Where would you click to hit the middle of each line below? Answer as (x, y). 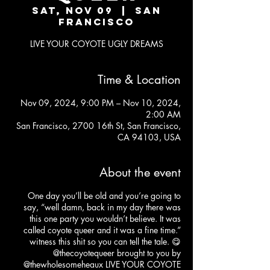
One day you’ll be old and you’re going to (104, 195)
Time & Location (139, 79)
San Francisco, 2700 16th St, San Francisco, (99, 125)
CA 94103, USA (149, 137)
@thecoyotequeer (84, 253)
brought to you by (148, 253)
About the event (140, 172)
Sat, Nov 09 (72, 10)
